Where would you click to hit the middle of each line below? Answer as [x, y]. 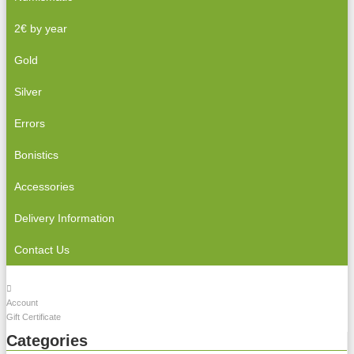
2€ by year [41, 28]
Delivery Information [64, 218]
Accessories [44, 186]
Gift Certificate [34, 317]
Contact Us [42, 250]
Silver [28, 92]
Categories [47, 341]
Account [22, 303]
